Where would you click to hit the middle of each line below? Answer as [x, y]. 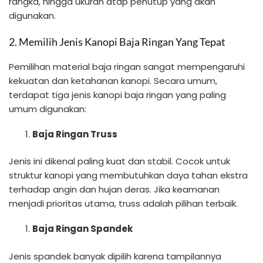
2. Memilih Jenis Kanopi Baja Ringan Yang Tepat [117, 42]
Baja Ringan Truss [75, 134]
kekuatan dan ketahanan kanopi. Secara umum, [113, 81]
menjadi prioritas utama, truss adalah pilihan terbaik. [123, 204]
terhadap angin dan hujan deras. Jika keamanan [114, 190]
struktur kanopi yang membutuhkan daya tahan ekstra [128, 176]
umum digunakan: [48, 109]
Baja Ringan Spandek [82, 229]
